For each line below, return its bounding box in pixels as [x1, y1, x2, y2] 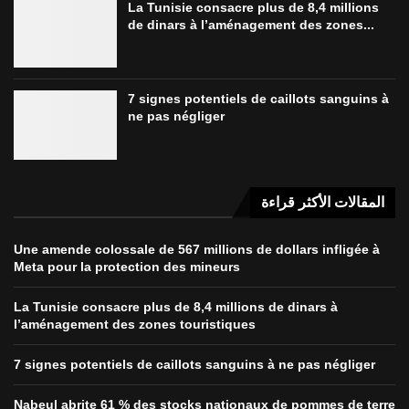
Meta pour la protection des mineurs [14, 258, 240, 274]
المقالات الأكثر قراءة [261, 194, 384, 210]
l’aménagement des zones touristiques [14, 316, 256, 331]
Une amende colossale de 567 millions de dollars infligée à [14, 241, 380, 257]
